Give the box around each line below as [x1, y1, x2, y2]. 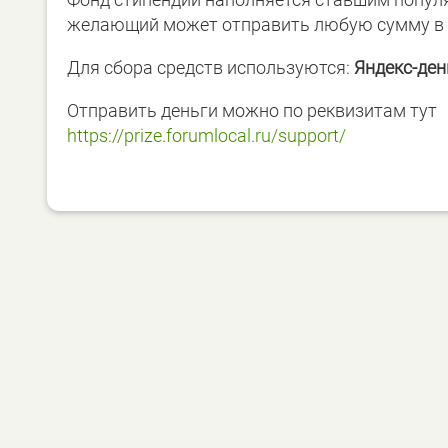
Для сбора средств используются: [67, 56, 354, 78]
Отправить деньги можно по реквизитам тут [67, 99, 437, 121]
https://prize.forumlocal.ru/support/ [67, 124, 346, 146]
